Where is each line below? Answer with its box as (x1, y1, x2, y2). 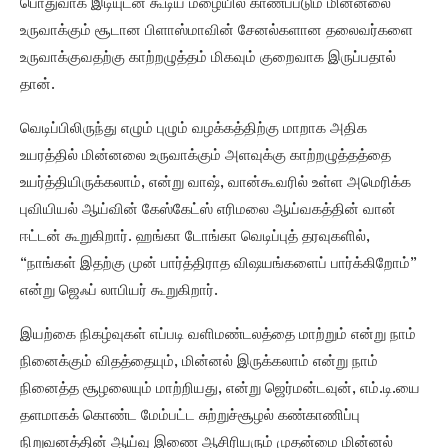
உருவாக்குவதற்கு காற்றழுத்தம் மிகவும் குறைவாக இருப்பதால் (20, 49, 396, 69)
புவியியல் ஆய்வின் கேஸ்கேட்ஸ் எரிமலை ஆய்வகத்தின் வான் (20, 201, 396, 221)
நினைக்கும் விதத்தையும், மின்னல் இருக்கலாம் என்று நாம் (20, 353, 378, 373)
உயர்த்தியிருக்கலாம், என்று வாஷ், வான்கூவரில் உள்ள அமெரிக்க (20, 174, 411, 194)
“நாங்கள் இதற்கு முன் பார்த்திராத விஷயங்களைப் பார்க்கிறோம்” (20, 255, 417, 275)
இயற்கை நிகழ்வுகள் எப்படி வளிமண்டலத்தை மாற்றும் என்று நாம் (20, 326, 416, 346)
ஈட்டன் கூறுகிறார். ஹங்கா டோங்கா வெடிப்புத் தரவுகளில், (20, 228, 370, 248)
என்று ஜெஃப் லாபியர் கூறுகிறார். (20, 282, 218, 302)
